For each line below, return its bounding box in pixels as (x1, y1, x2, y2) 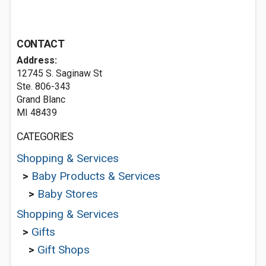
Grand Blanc (17, 94, 65, 105)
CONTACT (17, 38, 65, 50)
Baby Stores (37, 187, 98, 201)
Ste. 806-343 (17, 81, 71, 92)
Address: (17, 55, 57, 66)
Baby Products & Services (31, 169, 160, 183)
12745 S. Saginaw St (17, 68, 102, 79)
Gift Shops (37, 243, 90, 256)
